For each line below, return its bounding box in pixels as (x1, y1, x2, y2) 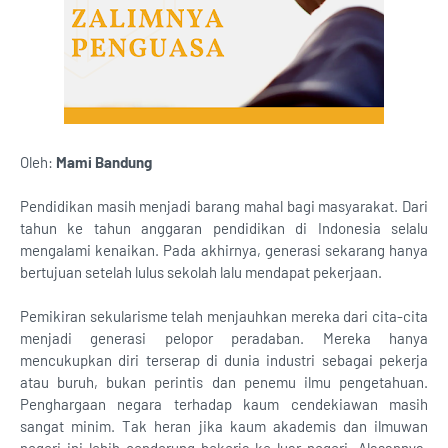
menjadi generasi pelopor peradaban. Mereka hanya (20, 329, 428, 347)
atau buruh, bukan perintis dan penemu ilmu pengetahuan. (20, 373, 428, 391)
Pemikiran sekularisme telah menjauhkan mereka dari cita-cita (20, 307, 428, 325)
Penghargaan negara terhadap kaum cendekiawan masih (20, 395, 428, 413)
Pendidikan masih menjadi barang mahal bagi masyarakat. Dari (20, 197, 428, 215)
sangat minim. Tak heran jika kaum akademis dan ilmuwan (20, 417, 428, 435)
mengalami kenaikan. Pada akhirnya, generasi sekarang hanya (20, 241, 428, 259)
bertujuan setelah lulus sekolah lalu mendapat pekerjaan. (20, 263, 382, 281)
